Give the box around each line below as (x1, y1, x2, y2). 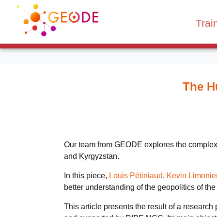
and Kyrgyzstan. (64, 152, 119, 160)
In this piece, (64, 171, 109, 180)
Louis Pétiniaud (109, 171, 163, 180)
